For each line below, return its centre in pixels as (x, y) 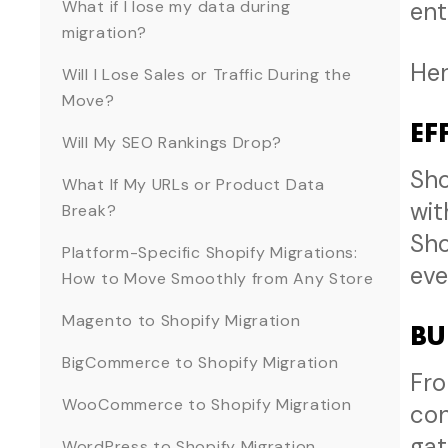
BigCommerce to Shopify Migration (200, 363)
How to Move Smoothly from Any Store (218, 279)
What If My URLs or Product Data (193, 185)
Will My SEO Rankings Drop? (172, 143)
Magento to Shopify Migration (181, 321)
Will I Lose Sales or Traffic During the (207, 75)
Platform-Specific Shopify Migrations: (210, 253)
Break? (89, 211)
